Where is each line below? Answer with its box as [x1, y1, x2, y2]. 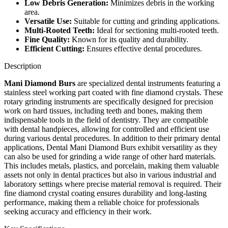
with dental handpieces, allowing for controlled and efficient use [4, 124, 209, 133]
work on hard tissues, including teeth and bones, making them [4, 106, 202, 115]
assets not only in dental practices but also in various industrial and [4, 170, 216, 179]
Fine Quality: [24, 35, 70, 44]
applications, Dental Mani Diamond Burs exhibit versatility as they [4, 142, 217, 152]
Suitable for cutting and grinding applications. [72, 16, 220, 25]
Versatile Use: [24, 16, 72, 25]
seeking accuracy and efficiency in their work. [4, 207, 152, 216]
